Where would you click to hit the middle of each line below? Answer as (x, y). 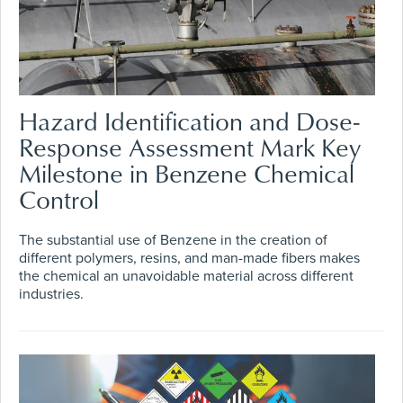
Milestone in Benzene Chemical (187, 173)
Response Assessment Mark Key (190, 147)
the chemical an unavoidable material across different (186, 276)
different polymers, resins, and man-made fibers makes (189, 258)
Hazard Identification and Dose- (189, 121)
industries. (51, 294)
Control (59, 199)
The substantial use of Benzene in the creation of (173, 240)
